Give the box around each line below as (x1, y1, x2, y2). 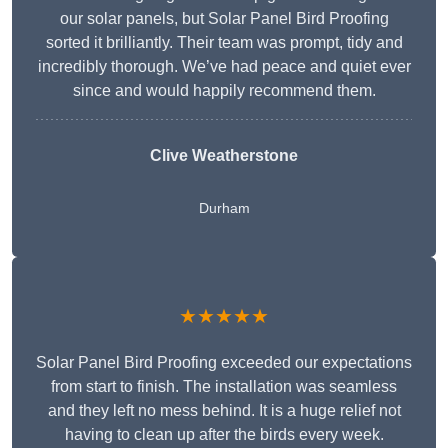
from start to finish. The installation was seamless (51, 378, 397, 396)
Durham (198, 200, 250, 217)
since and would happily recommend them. (72, 82, 376, 100)
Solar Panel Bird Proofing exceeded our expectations (36, 354, 412, 372)
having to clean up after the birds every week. (64, 426, 384, 444)
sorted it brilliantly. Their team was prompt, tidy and (45, 34, 403, 52)
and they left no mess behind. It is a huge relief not (47, 402, 401, 420)
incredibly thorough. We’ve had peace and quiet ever (37, 58, 411, 76)
